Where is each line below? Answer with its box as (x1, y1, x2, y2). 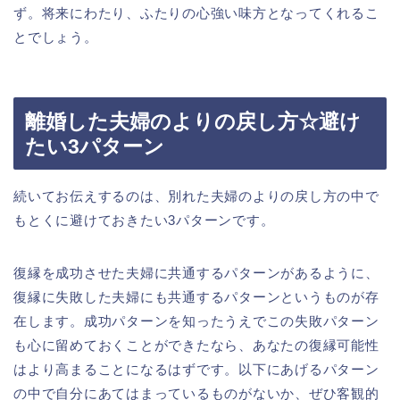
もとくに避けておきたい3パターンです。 (13, 212, 275, 229)
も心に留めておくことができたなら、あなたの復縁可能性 (13, 337, 379, 354)
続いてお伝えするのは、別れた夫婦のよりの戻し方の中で (13, 188, 379, 204)
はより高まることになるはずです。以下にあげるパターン (13, 362, 379, 378)
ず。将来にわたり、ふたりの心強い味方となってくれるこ (13, 4, 379, 21)
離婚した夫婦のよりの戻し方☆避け (25, 110, 361, 134)
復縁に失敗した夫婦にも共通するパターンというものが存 (13, 289, 379, 305)
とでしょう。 (13, 29, 98, 45)
